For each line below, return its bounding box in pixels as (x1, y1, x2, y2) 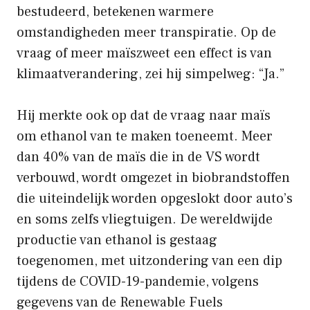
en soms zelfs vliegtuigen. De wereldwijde (17, 210, 273, 228)
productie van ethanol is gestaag (17, 230, 217, 249)
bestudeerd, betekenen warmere (17, 2, 214, 21)
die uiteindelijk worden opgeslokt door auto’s (17, 189, 293, 208)
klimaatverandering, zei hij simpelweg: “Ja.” (17, 64, 284, 83)
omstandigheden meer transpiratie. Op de (17, 23, 276, 42)
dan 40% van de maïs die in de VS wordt (17, 147, 260, 166)
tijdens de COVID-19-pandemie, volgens (17, 272, 259, 291)
